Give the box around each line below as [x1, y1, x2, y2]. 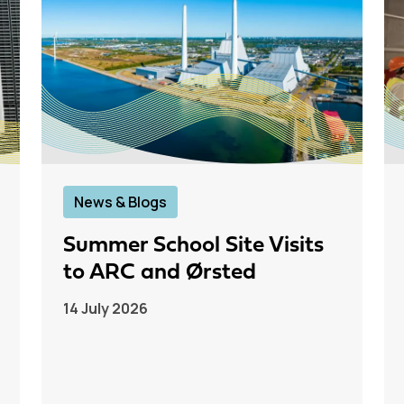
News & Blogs [74, 191, 167, 212]
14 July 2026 [63, 298, 148, 318]
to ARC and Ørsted [63, 261, 256, 284]
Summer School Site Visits [63, 234, 324, 257]
